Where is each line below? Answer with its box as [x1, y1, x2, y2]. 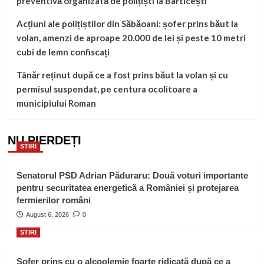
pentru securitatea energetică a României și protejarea [16, 183, 239, 193]
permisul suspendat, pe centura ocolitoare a [16, 84, 197, 95]
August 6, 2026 [25, 211, 69, 219]
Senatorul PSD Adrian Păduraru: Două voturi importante [16, 170, 248, 181]
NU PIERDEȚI [7, 134, 81, 147]
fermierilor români [16, 195, 91, 206]
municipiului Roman [16, 98, 96, 109]
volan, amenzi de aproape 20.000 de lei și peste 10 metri [16, 32, 246, 44]
